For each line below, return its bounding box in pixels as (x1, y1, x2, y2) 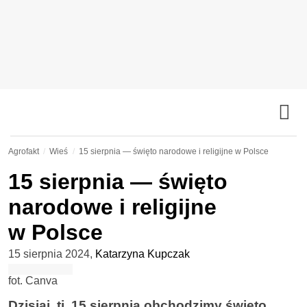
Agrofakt (8, 147, 39, 156)
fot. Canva (8, 275, 58, 286)
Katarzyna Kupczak (95, 248, 190, 260)
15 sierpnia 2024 (8, 248, 90, 260)
